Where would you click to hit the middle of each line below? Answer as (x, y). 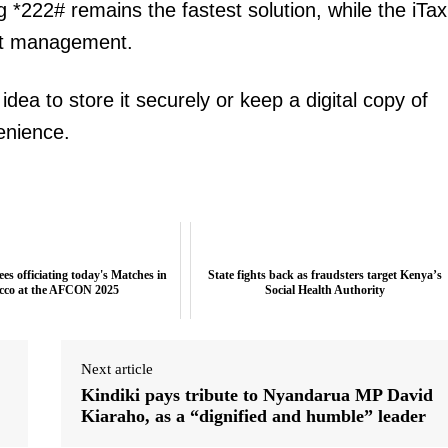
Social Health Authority (325, 289)
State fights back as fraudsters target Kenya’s (325, 274)
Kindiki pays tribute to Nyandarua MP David (256, 394)
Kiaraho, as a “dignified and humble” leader (253, 415)
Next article (116, 368)
